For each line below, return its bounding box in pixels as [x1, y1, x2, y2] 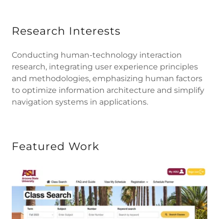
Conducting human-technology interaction [12, 50, 182, 60]
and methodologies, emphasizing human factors [12, 74, 202, 84]
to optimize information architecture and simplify [12, 86, 204, 95]
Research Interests [12, 24, 121, 38]
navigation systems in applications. [12, 97, 148, 107]
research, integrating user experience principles [12, 62, 198, 72]
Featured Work [12, 140, 99, 153]
